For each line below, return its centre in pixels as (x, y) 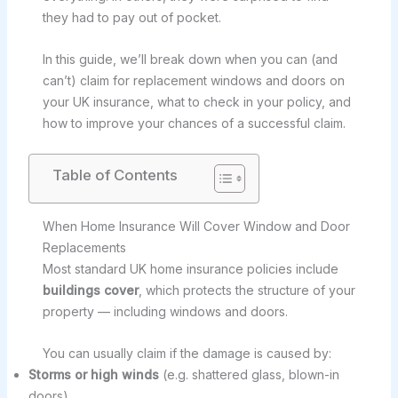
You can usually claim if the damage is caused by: (187, 353)
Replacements (84, 248)
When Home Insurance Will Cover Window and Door (196, 227)
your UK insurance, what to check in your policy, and (196, 101)
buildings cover (90, 291)
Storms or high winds (93, 374)
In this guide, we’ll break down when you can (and (190, 59)
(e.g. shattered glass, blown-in (249, 374)
